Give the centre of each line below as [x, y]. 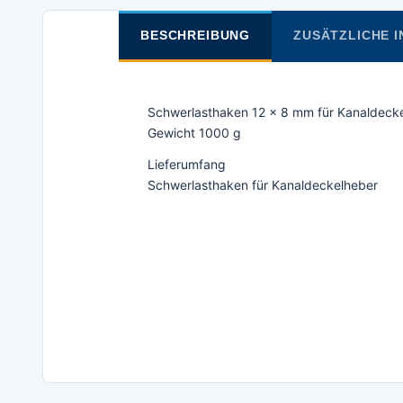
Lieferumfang [187, 164]
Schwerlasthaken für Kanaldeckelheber [263, 184]
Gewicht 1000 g [194, 132]
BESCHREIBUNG [196, 35]
